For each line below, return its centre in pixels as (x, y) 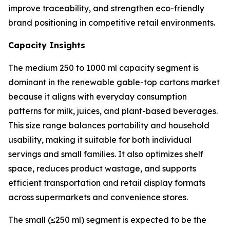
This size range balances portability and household (109, 126)
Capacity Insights (47, 45)
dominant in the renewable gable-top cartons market (114, 82)
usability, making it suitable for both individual (100, 140)
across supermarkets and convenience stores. (98, 197)
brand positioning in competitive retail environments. (112, 23)
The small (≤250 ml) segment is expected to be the (107, 220)
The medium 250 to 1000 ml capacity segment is (103, 68)
